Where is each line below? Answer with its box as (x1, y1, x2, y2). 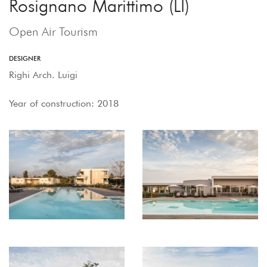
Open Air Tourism (9, 24, 98, 39)
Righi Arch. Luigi (9, 69, 77, 80)
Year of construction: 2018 (9, 97, 119, 109)
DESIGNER (9, 54, 41, 63)
